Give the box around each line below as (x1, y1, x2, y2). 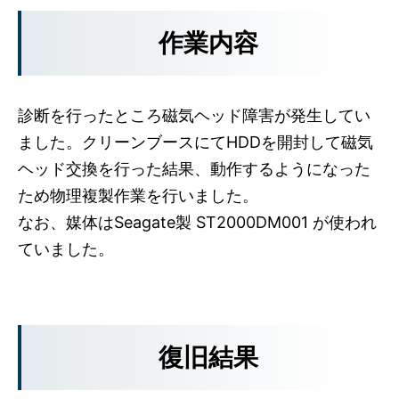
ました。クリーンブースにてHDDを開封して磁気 (18, 133, 373, 151)
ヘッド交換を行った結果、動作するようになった (18, 159, 370, 178)
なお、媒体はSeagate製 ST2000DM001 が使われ (18, 213, 377, 232)
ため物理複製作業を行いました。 (18, 186, 258, 205)
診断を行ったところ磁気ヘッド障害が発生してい (18, 106, 370, 125)
